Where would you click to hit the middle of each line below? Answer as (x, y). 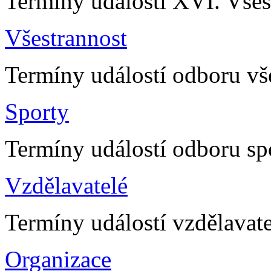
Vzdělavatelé (66, 186)
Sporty (37, 112)
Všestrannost (66, 38)
